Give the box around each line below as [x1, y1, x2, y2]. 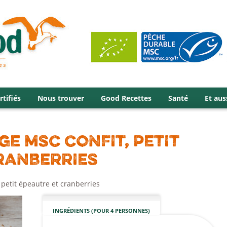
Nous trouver [37, 93, 84, 103]
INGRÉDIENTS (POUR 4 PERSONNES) [53, 207, 150, 214]
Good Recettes [101, 93, 152, 103]
